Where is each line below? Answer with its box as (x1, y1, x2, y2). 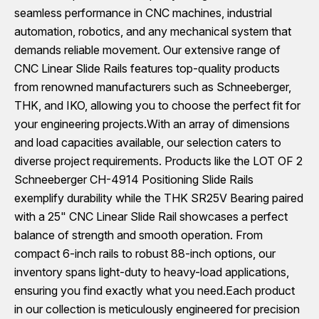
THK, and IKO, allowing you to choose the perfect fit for (14, 98, 300, 113)
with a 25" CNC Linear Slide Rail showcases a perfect (14, 209, 288, 224)
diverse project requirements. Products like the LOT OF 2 (14, 154, 303, 168)
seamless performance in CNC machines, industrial (14, 6, 272, 20)
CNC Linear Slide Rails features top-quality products (14, 61, 280, 75)
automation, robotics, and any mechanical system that (14, 24, 291, 38)
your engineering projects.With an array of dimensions (14, 117, 290, 131)
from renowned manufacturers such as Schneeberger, (14, 80, 291, 94)
